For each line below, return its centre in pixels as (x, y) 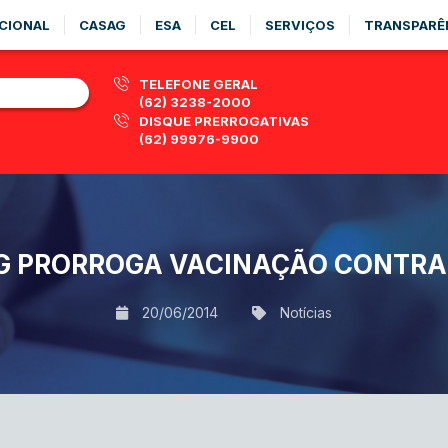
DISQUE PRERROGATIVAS (224, 121)
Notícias (306, 312)
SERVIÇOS (300, 25)
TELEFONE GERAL (198, 84)
